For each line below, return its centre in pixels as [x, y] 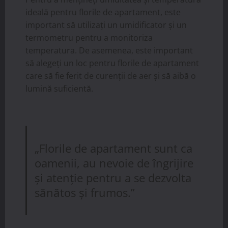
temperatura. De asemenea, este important [109, 50]
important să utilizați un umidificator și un [106, 25]
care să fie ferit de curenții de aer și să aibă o [111, 76]
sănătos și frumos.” [85, 192]
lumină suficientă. [59, 89]
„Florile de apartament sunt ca [114, 148]
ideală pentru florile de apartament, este [103, 12]
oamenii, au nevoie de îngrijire [114, 163]
